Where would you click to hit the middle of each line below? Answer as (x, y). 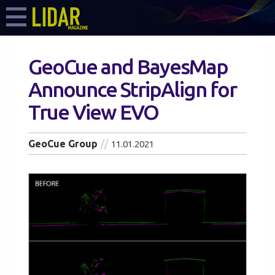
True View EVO (93, 112)
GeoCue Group (63, 144)
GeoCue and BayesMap (128, 66)
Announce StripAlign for (132, 89)
